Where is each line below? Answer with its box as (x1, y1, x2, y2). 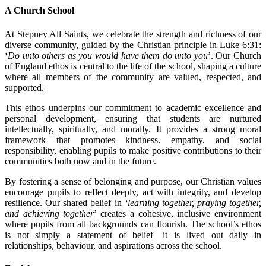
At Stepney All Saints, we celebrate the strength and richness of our (5, 28, 261, 39)
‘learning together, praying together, (124, 197, 261, 208)
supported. (5, 82, 44, 93)
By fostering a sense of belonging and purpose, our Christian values (5, 176, 261, 186)
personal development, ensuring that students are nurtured (5, 113, 261, 123)
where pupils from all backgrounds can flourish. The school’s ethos (5, 218, 261, 229)
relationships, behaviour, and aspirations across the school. (5, 240, 224, 251)
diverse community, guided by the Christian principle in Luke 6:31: (5, 39, 261, 50)
